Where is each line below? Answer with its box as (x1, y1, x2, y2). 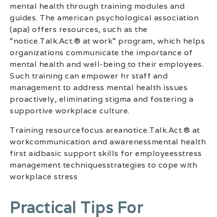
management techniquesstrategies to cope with (10, 159, 197, 170)
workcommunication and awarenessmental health (10, 136, 206, 147)
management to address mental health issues (10, 82, 187, 93)
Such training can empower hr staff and (10, 70, 168, 81)
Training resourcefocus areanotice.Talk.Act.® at (10, 124, 200, 135)
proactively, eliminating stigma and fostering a (10, 93, 194, 104)
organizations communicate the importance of (10, 47, 193, 58)
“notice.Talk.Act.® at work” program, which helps (10, 35, 205, 46)
